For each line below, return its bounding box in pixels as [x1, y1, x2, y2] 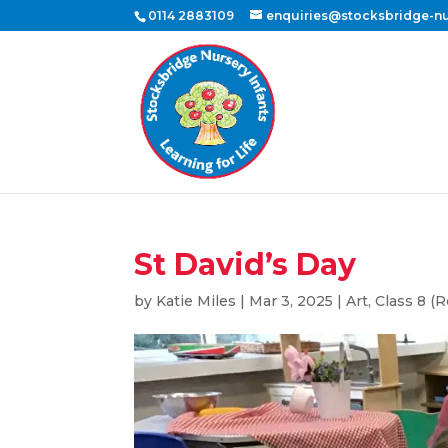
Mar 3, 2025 [249, 292, 334, 310]
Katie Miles [156, 292, 237, 310]
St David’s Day [134, 246, 357, 283]
